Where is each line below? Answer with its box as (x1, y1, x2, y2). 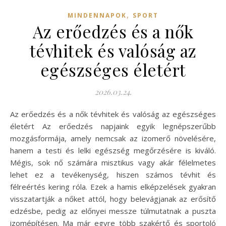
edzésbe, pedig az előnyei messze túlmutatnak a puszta (10, 205, 216, 216)
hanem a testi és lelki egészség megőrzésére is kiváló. (10, 145, 216, 155)
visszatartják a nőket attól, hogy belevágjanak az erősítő (10, 193, 216, 204)
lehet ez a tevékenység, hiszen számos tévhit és (10, 169, 216, 180)
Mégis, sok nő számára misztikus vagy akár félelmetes (10, 157, 216, 167)
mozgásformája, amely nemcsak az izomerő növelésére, (10, 133, 216, 143)
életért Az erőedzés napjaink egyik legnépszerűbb (10, 121, 216, 131)
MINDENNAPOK (68, 11, 127, 20)
